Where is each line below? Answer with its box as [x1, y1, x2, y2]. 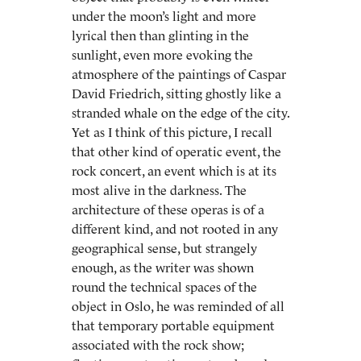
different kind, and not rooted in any [72, 222, 278, 236]
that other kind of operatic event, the [72, 144, 281, 159]
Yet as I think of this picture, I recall [72, 125, 272, 139]
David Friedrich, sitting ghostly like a [72, 86, 281, 101]
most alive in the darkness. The [72, 183, 247, 197]
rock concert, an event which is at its [72, 164, 276, 178]
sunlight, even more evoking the [72, 48, 253, 62]
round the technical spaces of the [72, 280, 257, 294]
